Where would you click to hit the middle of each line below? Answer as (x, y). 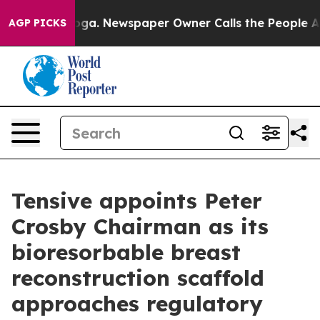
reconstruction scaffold (138, 278)
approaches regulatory (137, 304)
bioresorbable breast (126, 252)
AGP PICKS (37, 23)
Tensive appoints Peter (137, 201)
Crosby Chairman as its (140, 226)
